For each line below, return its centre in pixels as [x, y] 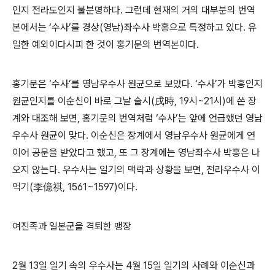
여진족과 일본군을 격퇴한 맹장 [72, 227]
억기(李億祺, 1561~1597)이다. [75, 187]
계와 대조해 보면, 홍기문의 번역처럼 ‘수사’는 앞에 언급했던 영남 [137, 118]
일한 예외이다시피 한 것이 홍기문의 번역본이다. [106, 45]
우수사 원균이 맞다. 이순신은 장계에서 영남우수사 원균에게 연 [134, 136]
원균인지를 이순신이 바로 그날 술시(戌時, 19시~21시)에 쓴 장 [134, 101]
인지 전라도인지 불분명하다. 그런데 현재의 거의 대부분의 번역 [134, 10]
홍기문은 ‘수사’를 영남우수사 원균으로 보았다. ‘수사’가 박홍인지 [137, 84]
